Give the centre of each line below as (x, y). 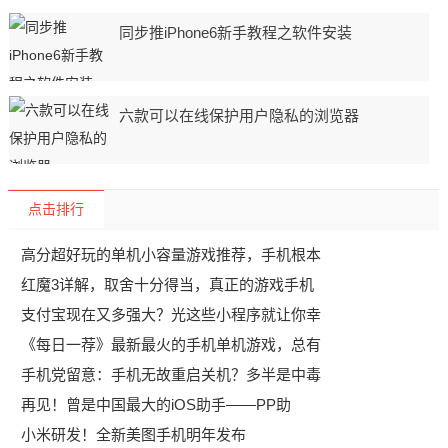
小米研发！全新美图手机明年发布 (133, 434)
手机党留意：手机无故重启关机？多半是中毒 (170, 374)
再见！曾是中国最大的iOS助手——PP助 (155, 404)
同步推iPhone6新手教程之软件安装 (235, 32)
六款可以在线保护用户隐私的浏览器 (238, 115)
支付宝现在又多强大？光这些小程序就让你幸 (170, 314)
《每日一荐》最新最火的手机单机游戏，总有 (170, 344)
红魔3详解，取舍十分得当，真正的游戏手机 (167, 284)
